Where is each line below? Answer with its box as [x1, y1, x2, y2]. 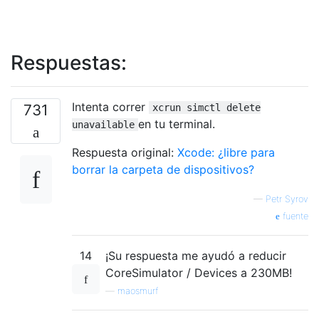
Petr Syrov [266, 193, 308, 204]
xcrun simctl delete [152, 101, 261, 113]
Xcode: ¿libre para [177, 145, 275, 159]
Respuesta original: [72, 145, 177, 159]
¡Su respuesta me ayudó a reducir [105, 248, 286, 263]
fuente [280, 210, 308, 221]
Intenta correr [72, 99, 149, 114]
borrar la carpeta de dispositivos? [72, 162, 254, 177]
